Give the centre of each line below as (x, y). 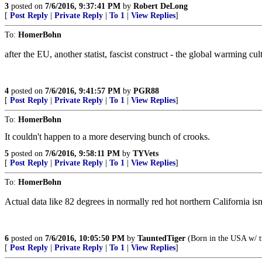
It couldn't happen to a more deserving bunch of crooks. (107, 137)
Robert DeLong (161, 6)
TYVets (146, 154)
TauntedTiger (161, 238)
